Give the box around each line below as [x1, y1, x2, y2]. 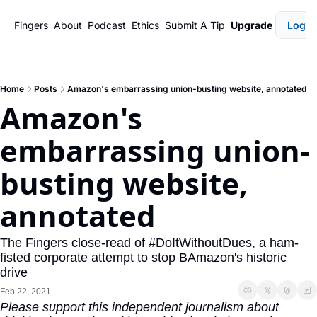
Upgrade [231, 19, 272, 31]
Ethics [132, 19, 159, 31]
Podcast [88, 19, 126, 31]
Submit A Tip [165, 19, 225, 31]
